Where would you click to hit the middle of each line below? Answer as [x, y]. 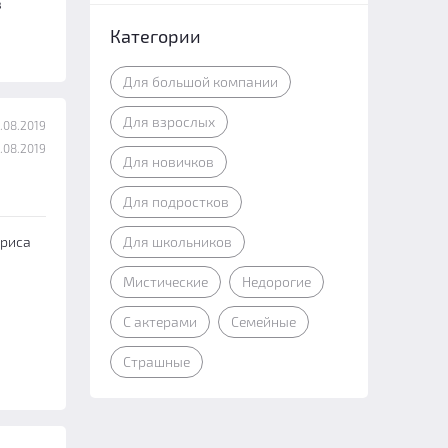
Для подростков [175, 201]
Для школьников [177, 241]
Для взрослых [168, 121]
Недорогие [276, 281]
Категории [155, 36]
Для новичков [168, 161]
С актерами [159, 321]
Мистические [165, 281]
